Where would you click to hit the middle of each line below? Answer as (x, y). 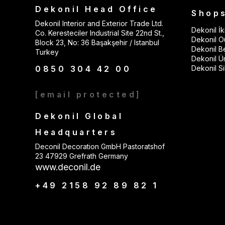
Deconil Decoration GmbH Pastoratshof (100, 146)
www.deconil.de (68, 167)
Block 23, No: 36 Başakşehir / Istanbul (97, 42)
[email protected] (88, 94)
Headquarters (76, 132)
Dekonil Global (79, 116)
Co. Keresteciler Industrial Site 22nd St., (100, 33)
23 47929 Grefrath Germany (82, 156)
